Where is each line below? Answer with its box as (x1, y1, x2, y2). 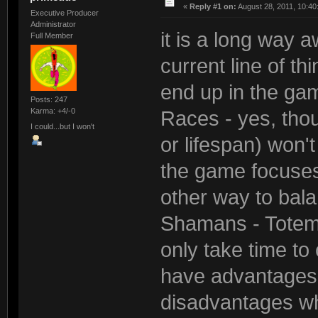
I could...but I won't (30, 121, 94, 131)
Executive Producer (30, 8, 99, 17)
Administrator (30, 19, 76, 28)
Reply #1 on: (189, 1, 236, 11)
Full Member (30, 31, 73, 40)
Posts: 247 (30, 95, 67, 104)
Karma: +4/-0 (30, 106, 75, 116)
